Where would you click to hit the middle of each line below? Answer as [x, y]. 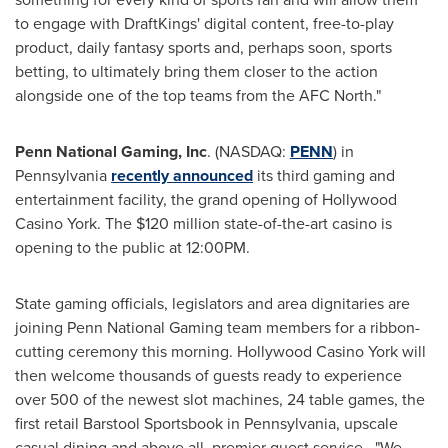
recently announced [182, 175]
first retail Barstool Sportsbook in [129, 423]
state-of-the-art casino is [306, 223]
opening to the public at [100, 247]
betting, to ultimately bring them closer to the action [196, 71]
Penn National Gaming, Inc [111, 151]
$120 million [178, 223]
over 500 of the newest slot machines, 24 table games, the [220, 399]
